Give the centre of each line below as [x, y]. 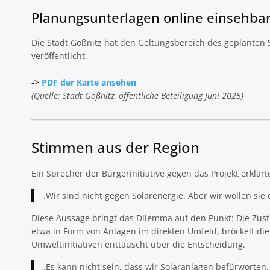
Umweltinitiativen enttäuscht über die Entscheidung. [138, 245]
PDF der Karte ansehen [89, 83]
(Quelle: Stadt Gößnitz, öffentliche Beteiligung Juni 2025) [137, 96]
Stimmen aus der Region [115, 148]
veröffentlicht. [59, 56]
